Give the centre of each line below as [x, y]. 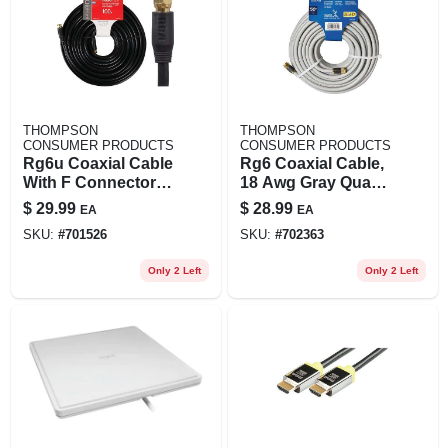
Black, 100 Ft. [73, 201]
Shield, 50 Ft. [288, 201]
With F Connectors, [41, 182]
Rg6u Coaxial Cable [97, 163]
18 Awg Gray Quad [310, 182]
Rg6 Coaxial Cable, [311, 163]
